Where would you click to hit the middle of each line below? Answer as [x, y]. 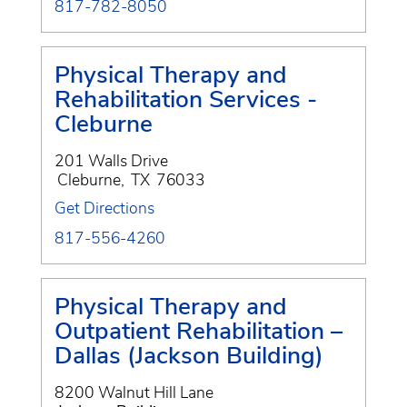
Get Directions [104, 208]
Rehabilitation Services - [186, 99]
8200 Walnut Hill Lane [134, 392]
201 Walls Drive [111, 160]
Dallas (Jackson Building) [189, 355]
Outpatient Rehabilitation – [199, 330]
